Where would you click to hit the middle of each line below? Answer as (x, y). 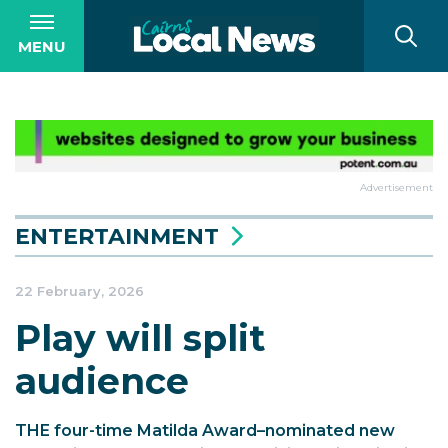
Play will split (140, 338)
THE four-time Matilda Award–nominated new (205, 430)
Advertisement (396, 187)
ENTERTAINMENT (117, 236)
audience (102, 381)
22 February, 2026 (79, 291)
